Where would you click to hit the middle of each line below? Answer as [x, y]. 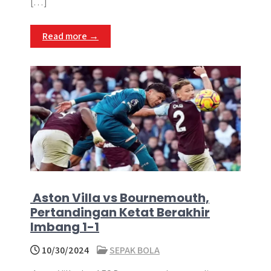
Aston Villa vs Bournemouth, [120, 198]
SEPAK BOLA [135, 250]
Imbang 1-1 [65, 227]
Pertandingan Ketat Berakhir [120, 212]
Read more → [70, 36]
